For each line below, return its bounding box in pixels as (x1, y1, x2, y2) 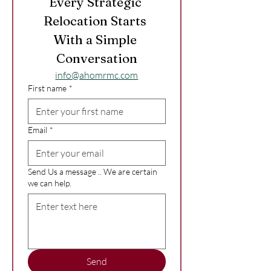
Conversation (56, 50, 137, 66)
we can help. (28, 177, 71, 188)
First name (28, 82, 67, 93)
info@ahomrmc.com (55, 68, 139, 81)
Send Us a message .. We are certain (28, 166, 157, 177)
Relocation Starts (44, 12, 147, 28)
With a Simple (53, 31, 137, 47)
